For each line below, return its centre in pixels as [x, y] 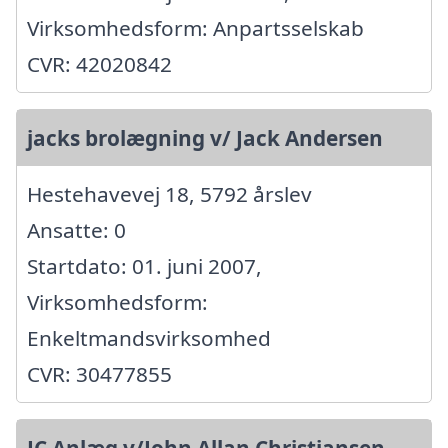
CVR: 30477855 [99, 374]
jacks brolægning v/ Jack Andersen [205, 138]
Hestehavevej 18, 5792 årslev [169, 194]
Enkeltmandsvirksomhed [149, 338]
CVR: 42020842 [99, 64]
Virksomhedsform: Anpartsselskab [195, 28]
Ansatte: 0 [76, 230]
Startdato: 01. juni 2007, [144, 266]
